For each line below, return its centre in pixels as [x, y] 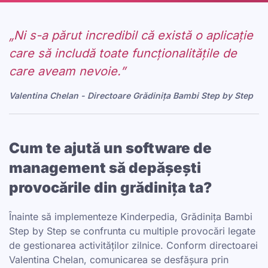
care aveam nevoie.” [67, 71]
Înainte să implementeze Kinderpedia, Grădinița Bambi [131, 217]
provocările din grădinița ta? [110, 188]
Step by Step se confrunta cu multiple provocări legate [132, 231]
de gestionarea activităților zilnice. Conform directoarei [133, 245]
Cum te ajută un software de [110, 148]
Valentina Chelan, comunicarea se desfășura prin [119, 260]
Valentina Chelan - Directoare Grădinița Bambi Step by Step [131, 95]
